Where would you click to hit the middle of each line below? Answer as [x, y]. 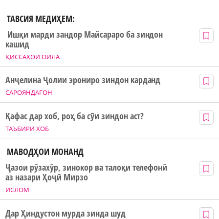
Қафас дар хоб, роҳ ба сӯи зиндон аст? [75, 116]
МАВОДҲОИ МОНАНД [45, 152]
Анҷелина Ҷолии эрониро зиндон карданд [83, 80]
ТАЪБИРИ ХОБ [27, 128]
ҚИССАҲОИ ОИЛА [33, 56]
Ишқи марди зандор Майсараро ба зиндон [84, 34]
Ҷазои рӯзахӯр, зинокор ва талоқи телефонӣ [87, 167]
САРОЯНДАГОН [29, 93]
